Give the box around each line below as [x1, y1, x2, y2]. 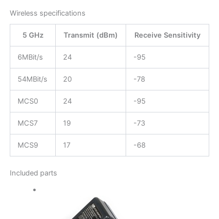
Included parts [10, 168, 57, 177]
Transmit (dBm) [64, 31, 118, 40]
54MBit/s [17, 75, 47, 84]
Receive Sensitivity [134, 31, 200, 40]
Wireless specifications [10, 8, 86, 18]
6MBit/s [17, 53, 43, 62]
